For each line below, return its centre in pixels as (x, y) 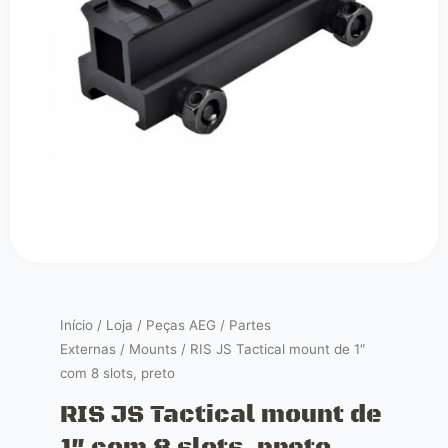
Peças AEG (181, 325)
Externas (88, 349)
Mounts (153, 349)
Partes (250, 325)
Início (76, 325)
